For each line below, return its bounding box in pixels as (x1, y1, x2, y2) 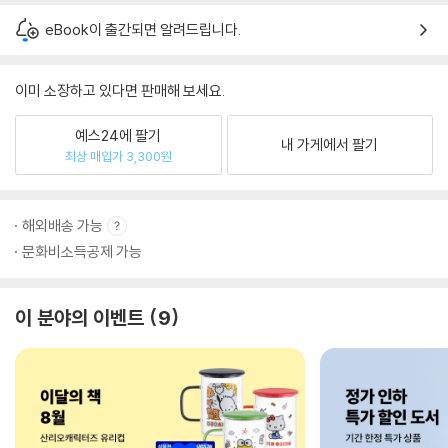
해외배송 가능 (22, 216, 103, 235)
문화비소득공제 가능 (22, 242, 142, 261)
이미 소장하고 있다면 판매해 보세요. (15, 81, 225, 100)
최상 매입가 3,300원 (64, 147, 172, 164)
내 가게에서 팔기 (281, 135, 379, 154)
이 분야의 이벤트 (15, 305, 144, 330)
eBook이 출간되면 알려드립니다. (45, 20, 241, 39)
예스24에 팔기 (75, 125, 162, 145)
